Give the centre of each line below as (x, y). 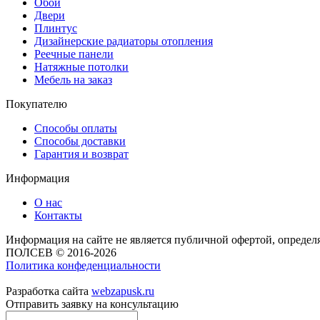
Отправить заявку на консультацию (92, 304)
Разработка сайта (49, 291)
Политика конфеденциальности (83, 265)
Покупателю (36, 104)
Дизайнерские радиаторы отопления (124, 41)
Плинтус (56, 28)
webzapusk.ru (123, 291)
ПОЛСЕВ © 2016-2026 (61, 252)
